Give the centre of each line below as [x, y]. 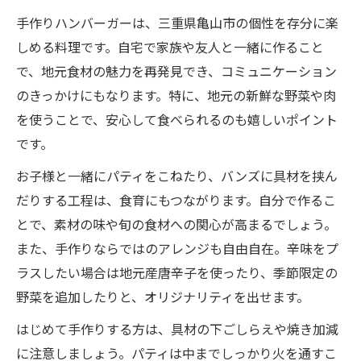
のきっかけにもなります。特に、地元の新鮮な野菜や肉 [176, 95]
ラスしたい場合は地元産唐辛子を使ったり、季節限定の [177, 273]
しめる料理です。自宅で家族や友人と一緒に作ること [170, 47]
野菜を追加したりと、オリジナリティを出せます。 [163, 297]
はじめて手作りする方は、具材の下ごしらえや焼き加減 [177, 329]
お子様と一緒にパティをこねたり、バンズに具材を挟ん [177, 176]
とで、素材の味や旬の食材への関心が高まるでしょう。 [176, 224]
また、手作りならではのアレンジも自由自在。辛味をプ [177, 249]
